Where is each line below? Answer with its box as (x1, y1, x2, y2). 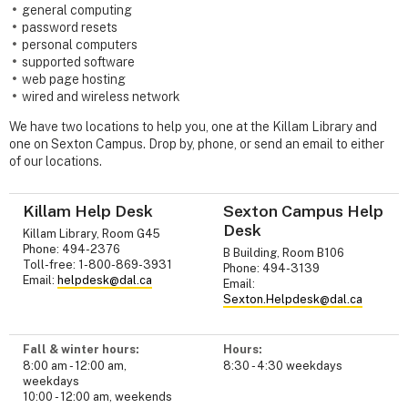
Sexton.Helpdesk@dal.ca (223, 291, 362, 306)
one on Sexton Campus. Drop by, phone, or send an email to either (9, 137, 384, 152)
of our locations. (9, 154, 102, 169)
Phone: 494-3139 (223, 260, 320, 275)
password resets (22, 20, 117, 36)
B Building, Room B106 (223, 245, 344, 260)
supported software (22, 55, 135, 70)
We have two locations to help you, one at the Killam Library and (9, 119, 377, 135)
